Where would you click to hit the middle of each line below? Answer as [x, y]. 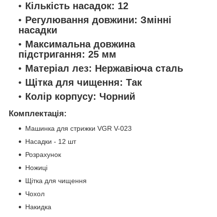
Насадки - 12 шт [51, 141]
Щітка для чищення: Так [84, 83]
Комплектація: [38, 113]
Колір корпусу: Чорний [80, 97]
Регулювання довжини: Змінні [98, 20]
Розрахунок [43, 154]
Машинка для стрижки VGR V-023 [78, 128]
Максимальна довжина [80, 44]
